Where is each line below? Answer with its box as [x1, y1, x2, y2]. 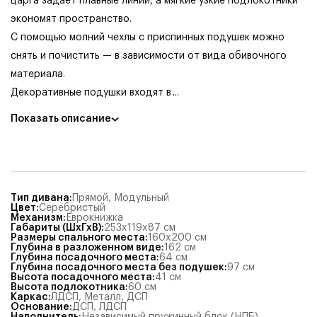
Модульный [114, 193, 169, 203]
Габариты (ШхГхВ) [11, 223, 101, 233]
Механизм [11, 213, 63, 223]
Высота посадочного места [11, 272, 152, 282]
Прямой [72, 193, 108, 203]
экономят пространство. [11, 14, 132, 24]
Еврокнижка [66, 213, 123, 223]
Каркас [11, 292, 48, 302]
